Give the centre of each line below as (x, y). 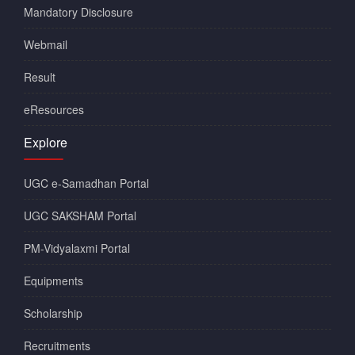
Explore (46, 142)
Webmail (46, 44)
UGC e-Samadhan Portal (86, 183)
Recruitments (57, 345)
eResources (54, 109)
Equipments (53, 280)
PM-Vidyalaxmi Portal (77, 248)
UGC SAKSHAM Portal (80, 215)
